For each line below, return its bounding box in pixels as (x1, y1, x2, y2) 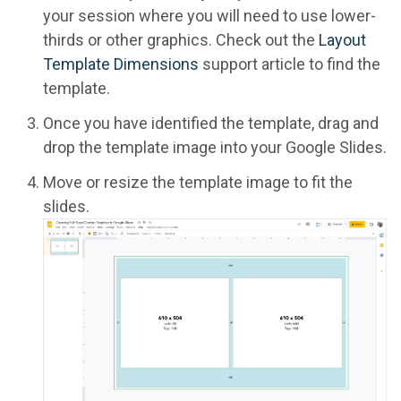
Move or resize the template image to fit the (43, 172, 353, 192)
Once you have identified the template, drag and (43, 113, 379, 132)
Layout (319, 30, 366, 49)
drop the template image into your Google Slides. (43, 137, 387, 157)
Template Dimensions (43, 54, 199, 73)
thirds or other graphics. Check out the (43, 30, 319, 49)
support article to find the (199, 54, 380, 73)
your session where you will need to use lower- (43, 5, 376, 25)
